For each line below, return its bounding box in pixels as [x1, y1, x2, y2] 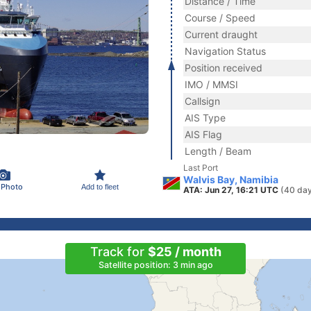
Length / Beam [185, 145, 251, 157]
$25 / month [147, 244, 221, 259]
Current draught [185, 28, 258, 40]
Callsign [185, 95, 220, 107]
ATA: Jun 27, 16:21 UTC [183, 185, 280, 195]
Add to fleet [81, 182, 119, 191]
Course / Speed [185, 12, 255, 24]
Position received [185, 62, 262, 74]
